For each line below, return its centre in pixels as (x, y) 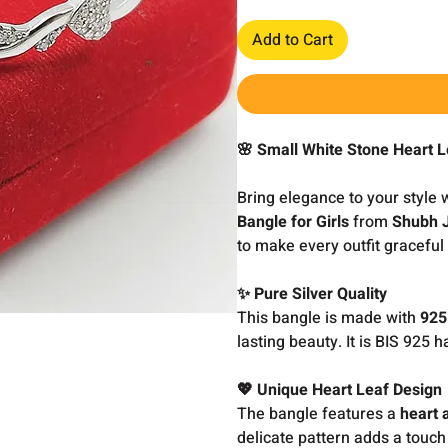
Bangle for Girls (293, 222)
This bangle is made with (329, 318)
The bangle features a (319, 414)
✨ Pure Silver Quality (312, 294)
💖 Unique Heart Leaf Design (340, 390)
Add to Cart (293, 40)
